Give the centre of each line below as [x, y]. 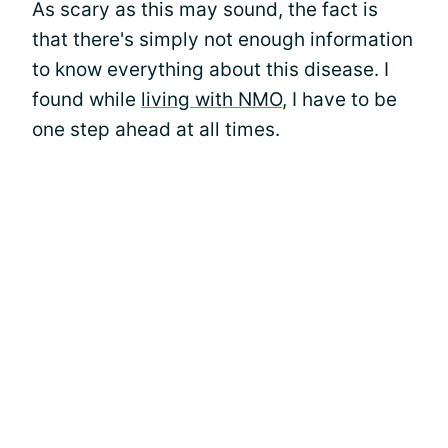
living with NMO [211, 99]
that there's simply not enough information [222, 39]
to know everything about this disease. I [210, 69]
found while [86, 99]
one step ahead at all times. [156, 129]
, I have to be [339, 99]
